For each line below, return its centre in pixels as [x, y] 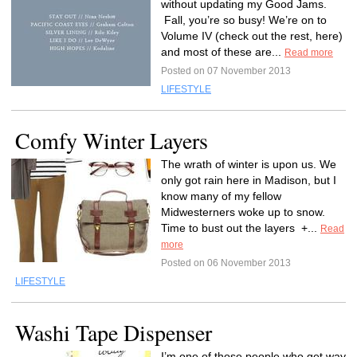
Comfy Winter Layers [112, 140]
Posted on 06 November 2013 [226, 263]
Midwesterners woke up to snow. [243, 212]
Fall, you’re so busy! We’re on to [244, 20]
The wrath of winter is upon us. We [249, 164]
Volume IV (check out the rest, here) [252, 36]
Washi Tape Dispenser [114, 332]
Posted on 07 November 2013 [226, 71]
